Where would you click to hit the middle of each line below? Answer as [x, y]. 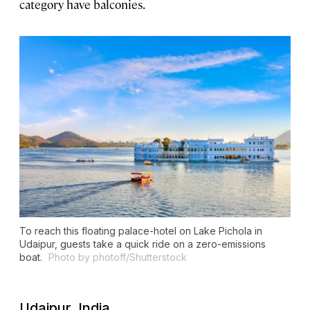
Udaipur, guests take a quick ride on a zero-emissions [143, 244]
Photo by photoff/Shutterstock [118, 257]
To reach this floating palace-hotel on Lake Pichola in [141, 230]
